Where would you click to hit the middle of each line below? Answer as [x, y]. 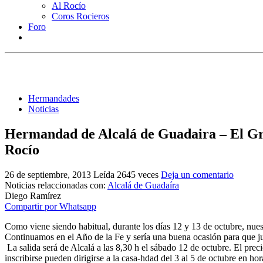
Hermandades [54, 98]
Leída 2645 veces [126, 174]
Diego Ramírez [33, 195]
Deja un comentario [197, 174]
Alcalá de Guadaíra [143, 185]
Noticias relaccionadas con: [56, 185]
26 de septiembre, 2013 [48, 174]
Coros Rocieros [80, 16]
